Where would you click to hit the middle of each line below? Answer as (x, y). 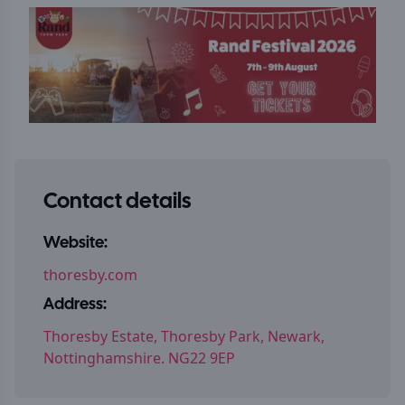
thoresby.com (90, 275)
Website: (75, 244)
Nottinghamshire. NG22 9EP (139, 358)
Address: (75, 305)
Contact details (117, 202)
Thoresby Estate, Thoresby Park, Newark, (184, 336)
